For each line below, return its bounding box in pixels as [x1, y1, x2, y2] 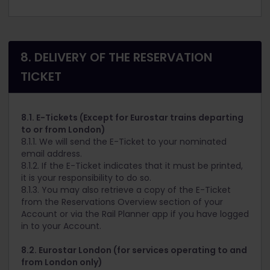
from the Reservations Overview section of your [21, 196, 223, 209]
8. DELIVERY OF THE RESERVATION [20, 49, 212, 66]
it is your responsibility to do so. [21, 172, 151, 184]
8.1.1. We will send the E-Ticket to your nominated [21, 136, 227, 148]
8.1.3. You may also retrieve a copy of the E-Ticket [21, 184, 231, 196]
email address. [21, 148, 82, 160]
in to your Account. [21, 220, 101, 233]
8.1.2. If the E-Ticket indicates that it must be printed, [21, 160, 243, 172]
